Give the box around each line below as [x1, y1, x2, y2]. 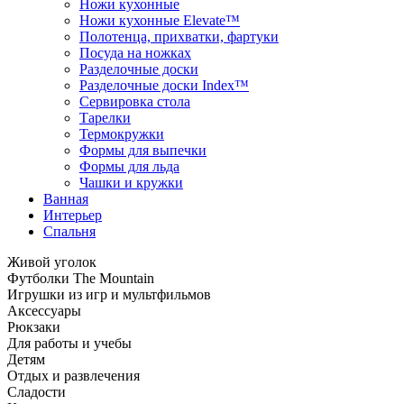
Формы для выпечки [79, 142, 207, 158]
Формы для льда [79, 159, 179, 174]
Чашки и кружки [79, 175, 183, 190]
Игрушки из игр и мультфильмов [7, 287, 211, 302]
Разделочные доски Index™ [79, 78, 249, 93]
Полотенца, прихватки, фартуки [79, 29, 279, 44]
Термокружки [79, 126, 164, 142]
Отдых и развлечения [7, 368, 140, 383]
